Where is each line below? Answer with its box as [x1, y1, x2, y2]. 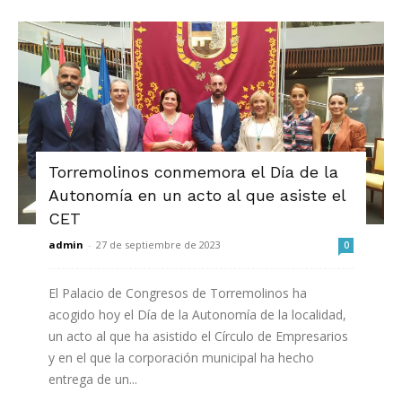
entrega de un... [48, 370, 137, 388]
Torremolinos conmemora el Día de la [48, 162, 338, 181]
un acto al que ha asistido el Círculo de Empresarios [48, 327, 348, 345]
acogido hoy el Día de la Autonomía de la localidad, [48, 305, 346, 323]
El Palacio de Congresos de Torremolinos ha [48, 284, 307, 301]
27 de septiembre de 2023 [96, 237, 221, 251]
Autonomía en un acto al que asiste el [48, 185, 345, 205]
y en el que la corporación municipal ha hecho [48, 348, 314, 366]
